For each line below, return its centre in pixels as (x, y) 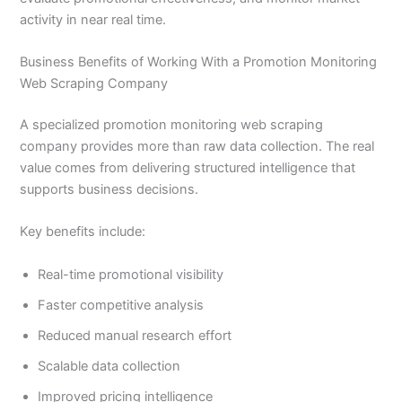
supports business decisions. (109, 190)
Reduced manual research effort (135, 335)
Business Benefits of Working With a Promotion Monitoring (199, 62)
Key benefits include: (83, 232)
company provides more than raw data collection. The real (197, 147)
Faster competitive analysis (121, 305)
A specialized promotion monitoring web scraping (172, 125)
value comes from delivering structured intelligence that (188, 168)
